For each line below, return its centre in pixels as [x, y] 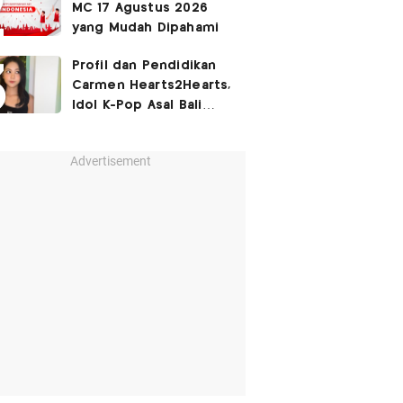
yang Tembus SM [129, 125]
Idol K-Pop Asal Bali [137, 105]
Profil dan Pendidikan [144, 66]
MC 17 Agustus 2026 [140, 8]
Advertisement [110, 161]
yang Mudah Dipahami [145, 28]
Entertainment [121, 145]
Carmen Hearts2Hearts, [151, 85]
